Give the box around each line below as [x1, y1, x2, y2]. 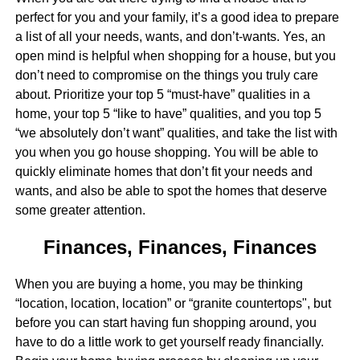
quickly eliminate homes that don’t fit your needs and [14, 164, 313, 178]
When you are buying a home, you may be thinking [14, 276, 303, 291]
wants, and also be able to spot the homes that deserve [14, 183, 327, 198]
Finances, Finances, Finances [43, 235, 317, 258]
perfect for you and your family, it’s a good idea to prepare [14, 10, 339, 24]
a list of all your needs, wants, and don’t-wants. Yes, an [14, 29, 325, 43]
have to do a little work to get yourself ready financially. [14, 334, 324, 349]
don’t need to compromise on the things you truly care [14, 67, 318, 82]
